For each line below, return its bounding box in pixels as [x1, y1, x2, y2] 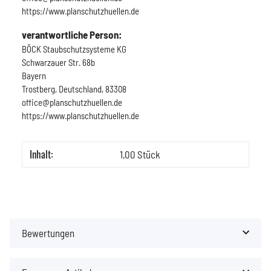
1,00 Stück [120, 148, 160, 160]
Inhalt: [30, 146, 53, 162]
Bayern [22, 70, 46, 81]
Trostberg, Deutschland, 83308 [22, 83, 126, 94]
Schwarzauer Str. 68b [22, 56, 95, 68]
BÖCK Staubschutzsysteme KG [22, 43, 126, 54]
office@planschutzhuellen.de [22, 96, 122, 108]
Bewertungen [22, 226, 74, 239]
